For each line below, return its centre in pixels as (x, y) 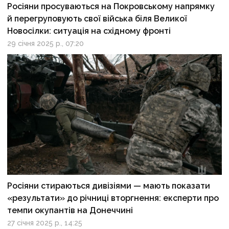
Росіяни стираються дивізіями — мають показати (109, 186)
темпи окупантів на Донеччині (70, 210)
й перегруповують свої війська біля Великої (97, 18)
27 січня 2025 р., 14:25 (45, 223)
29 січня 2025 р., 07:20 (46, 43)
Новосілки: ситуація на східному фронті (89, 31)
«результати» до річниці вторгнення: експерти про (113, 198)
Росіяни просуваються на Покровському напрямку (111, 6)
